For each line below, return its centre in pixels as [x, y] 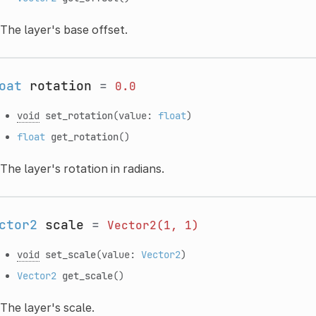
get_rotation [84, 136]
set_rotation [79, 115]
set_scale [70, 254]
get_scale [87, 275]
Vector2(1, [142, 225]
